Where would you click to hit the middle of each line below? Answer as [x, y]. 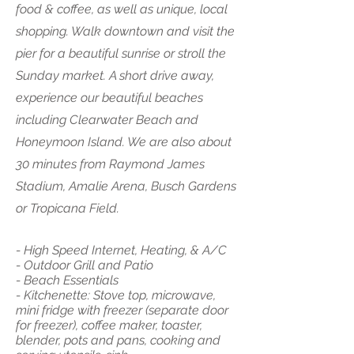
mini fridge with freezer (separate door [122, 310]
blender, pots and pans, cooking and [118, 340]
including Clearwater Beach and [107, 120]
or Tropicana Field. [68, 208]
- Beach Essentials [69, 280]
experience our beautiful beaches [109, 98]
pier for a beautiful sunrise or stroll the [121, 53]
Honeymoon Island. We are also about [124, 142]
